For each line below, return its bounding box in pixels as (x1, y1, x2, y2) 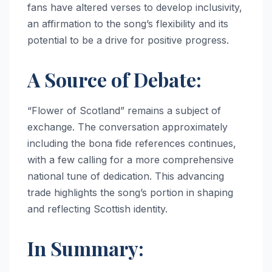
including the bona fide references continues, (27, 137, 236, 149)
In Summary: (27, 234, 144, 261)
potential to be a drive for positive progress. (27, 33, 229, 46)
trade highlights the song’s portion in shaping (27, 186, 233, 199)
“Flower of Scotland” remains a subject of (27, 104, 221, 117)
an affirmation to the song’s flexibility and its (27, 17, 228, 30)
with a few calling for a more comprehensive (27, 153, 234, 166)
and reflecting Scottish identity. (27, 202, 168, 215)
